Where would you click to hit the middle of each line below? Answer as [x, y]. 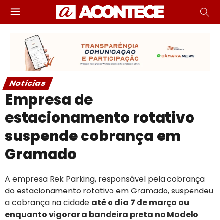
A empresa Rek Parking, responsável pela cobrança [105, 179]
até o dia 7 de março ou [140, 202]
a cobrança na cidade [48, 202]
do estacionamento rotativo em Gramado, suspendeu [109, 191]
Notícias [28, 83]
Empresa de [49, 99]
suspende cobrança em [93, 136]
